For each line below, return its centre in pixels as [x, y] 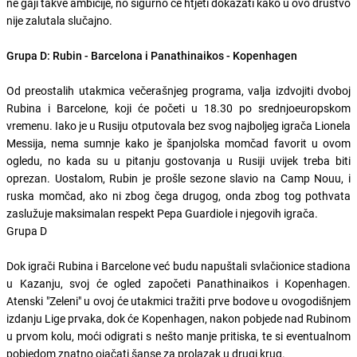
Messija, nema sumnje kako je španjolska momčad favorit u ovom [178, 143]
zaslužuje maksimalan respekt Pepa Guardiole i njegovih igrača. [162, 213]
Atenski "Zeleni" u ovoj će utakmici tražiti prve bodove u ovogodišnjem [178, 300]
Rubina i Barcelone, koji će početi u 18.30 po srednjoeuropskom [178, 108]
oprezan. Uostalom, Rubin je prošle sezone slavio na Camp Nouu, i [178, 178]
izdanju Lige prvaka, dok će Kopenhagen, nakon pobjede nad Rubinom [178, 318]
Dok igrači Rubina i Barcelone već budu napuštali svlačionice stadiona [178, 265]
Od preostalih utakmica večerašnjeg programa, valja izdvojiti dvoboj [178, 90]
